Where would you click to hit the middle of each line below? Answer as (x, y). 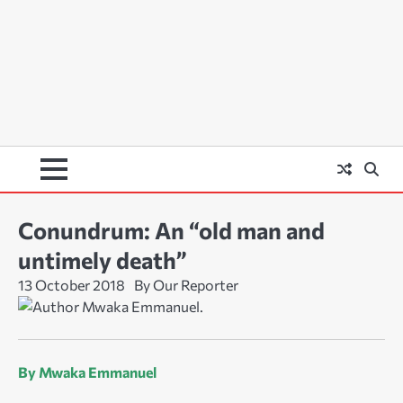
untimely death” (103, 260)
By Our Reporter (186, 285)
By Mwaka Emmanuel (87, 372)
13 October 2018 (72, 285)
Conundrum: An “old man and (171, 230)
